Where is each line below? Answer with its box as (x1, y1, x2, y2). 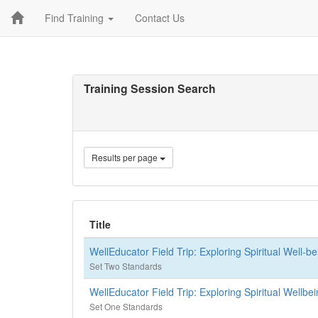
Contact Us (135, 11, 185, 25)
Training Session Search (84, 80, 216, 97)
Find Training (45, 11, 106, 25)
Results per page (92, 151, 160, 163)
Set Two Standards (89, 260, 162, 272)
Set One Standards (89, 300, 163, 312)
